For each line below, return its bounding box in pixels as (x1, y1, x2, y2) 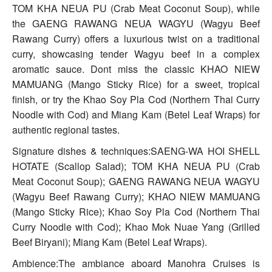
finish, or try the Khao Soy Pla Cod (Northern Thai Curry (12, 92, 260, 107)
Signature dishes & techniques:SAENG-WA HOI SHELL (12, 144, 260, 158)
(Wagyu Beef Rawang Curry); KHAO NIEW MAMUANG (12, 189, 260, 204)
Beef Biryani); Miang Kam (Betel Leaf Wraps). (12, 235, 207, 250)
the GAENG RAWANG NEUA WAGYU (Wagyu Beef (12, 16, 260, 31)
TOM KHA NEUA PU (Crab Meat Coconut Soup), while (12, 1, 260, 16)
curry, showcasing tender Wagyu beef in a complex (12, 47, 260, 61)
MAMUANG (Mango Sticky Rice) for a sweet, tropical (12, 77, 260, 92)
